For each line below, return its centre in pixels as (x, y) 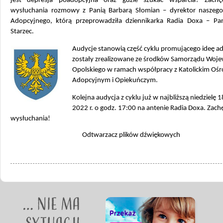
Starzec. (22, 31)
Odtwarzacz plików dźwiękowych (131, 135)
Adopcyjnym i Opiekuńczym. (115, 80)
